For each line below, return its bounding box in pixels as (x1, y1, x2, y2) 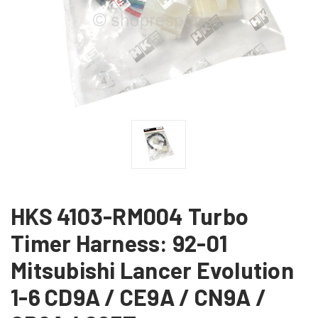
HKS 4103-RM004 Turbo (11, 202, 248, 229)
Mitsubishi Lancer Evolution (11, 256, 294, 283)
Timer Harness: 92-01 (11, 229, 227, 256)
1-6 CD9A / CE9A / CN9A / (11, 283, 266, 310)
